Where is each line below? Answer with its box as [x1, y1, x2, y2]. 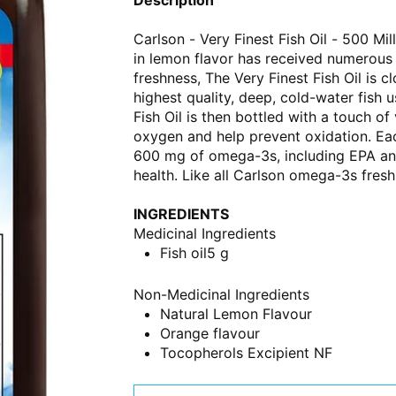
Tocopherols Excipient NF [160, 343, 333, 362]
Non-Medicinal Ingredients [133, 285, 310, 303]
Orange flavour [160, 324, 261, 342]
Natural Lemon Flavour [160, 304, 313, 323]
